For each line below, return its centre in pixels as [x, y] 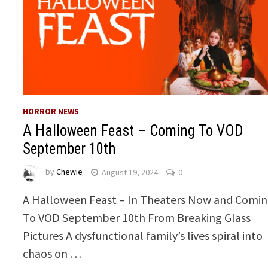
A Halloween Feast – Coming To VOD [133, 131]
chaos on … [52, 254]
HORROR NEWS [51, 112]
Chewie [70, 172]
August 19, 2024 [130, 172]
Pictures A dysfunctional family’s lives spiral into [143, 236]
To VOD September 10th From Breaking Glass [137, 218]
